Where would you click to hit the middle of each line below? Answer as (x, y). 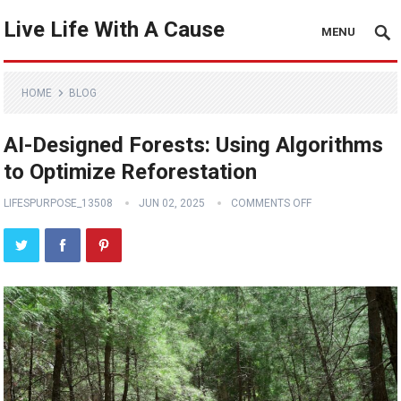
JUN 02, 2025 (172, 203)
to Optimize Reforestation (131, 172)
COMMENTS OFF (272, 203)
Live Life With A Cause (115, 30)
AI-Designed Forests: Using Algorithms (194, 145)
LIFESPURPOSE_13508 (59, 203)
